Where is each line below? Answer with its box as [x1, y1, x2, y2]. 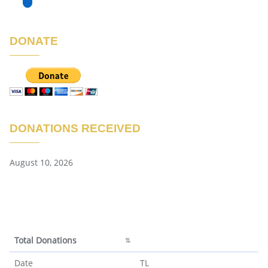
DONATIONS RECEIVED [10, 121, 141, 135]
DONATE [10, 34, 58, 47]
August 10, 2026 [10, 156, 73, 168]
